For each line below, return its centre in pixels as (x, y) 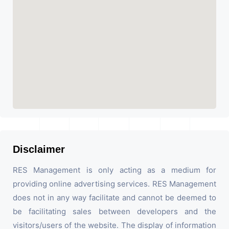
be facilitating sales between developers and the (114, 212)
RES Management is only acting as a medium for (114, 170)
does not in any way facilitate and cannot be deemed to (114, 198)
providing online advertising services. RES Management (114, 184)
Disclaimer (39, 150)
